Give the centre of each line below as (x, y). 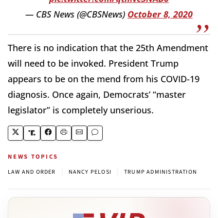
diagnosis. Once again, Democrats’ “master (97, 94)
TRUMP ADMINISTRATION (161, 172)
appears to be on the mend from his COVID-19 (104, 79)
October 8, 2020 (160, 14)
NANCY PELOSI (90, 172)
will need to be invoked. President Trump (93, 63)
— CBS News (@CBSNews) (76, 14)
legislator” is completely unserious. (81, 110)
